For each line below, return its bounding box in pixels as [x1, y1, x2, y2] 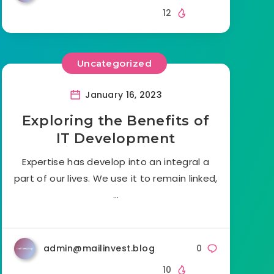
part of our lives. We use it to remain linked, [13, 171, 218, 185]
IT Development [56, 130, 176, 147]
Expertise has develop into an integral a [22, 155, 210, 168]
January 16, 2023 [82, 88, 163, 101]
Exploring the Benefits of [21, 112, 210, 129]
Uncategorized [76, 57, 152, 70]
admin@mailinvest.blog [43, 242, 155, 254]
